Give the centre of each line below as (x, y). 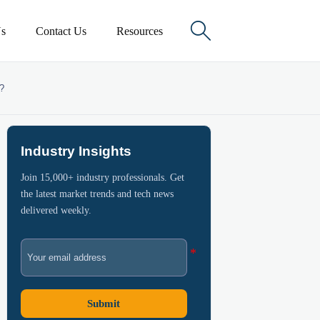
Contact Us (61, 31)
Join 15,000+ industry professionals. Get (102, 177)
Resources (140, 31)
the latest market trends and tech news (97, 193)
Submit (104, 303)
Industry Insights (76, 151)
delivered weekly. (56, 210)
